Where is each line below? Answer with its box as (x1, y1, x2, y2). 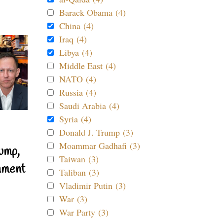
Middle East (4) (59, 60, 116, 72)
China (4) (59, 20, 94, 32)
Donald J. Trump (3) (59, 126, 133, 138)
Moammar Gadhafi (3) (59, 140, 140, 151)
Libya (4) (59, 46, 92, 58)
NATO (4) (59, 73, 96, 85)
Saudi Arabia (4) (59, 100, 119, 111)
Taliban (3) (59, 166, 99, 178)
